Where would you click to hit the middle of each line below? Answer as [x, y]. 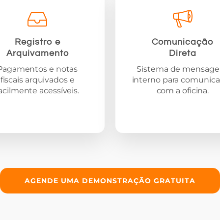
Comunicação [183, 42]
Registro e [37, 42]
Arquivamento [37, 54]
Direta [182, 54]
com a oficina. [183, 91]
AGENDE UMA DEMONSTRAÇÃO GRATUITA [110, 180]
